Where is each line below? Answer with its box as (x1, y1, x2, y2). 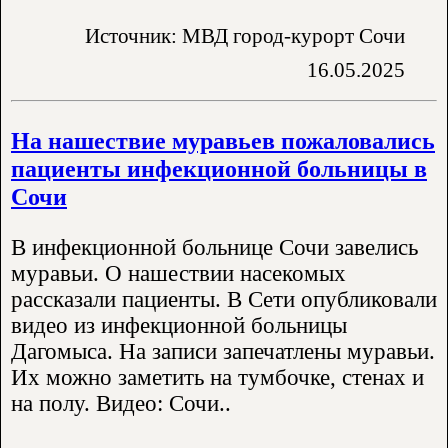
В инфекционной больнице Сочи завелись (11, 235, 418, 261)
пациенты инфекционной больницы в (11, 154, 427, 182)
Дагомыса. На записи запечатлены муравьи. (11, 339, 435, 365)
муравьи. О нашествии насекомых (11, 261, 346, 287)
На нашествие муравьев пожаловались (11, 126, 435, 154)
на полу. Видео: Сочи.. (11, 391, 231, 417)
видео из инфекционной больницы (11, 313, 347, 339)
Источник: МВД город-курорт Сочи (85, 24, 405, 48)
